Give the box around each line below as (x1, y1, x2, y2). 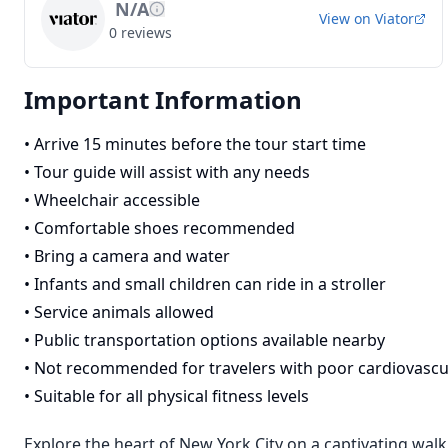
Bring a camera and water (34, 245, 230, 267)
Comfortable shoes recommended (34, 217, 295, 239)
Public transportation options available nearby (34, 329, 385, 351)
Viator (374, 9, 414, 28)
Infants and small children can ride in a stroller (34, 273, 386, 295)
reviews (120, 23, 172, 42)
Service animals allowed (34, 301, 214, 323)
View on (318, 9, 375, 28)
